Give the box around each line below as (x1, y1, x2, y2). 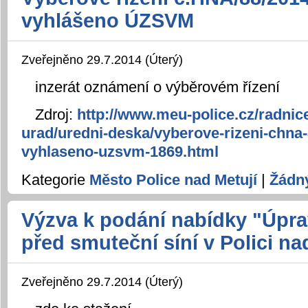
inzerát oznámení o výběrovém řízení (35, 78, 280, 96)
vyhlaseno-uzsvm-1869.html (21, 143, 219, 161)
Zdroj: (35, 106, 77, 124)
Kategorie (21, 170, 89, 188)
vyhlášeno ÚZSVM (21, 10, 194, 32)
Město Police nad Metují (89, 170, 257, 188)
